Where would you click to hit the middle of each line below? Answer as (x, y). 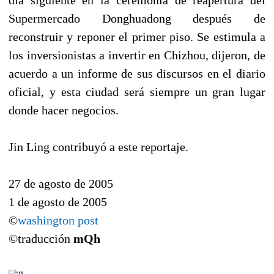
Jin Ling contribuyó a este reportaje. (98, 146)
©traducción (41, 238)
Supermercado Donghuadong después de (137, 18)
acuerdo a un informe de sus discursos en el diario (137, 73)
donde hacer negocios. (64, 110)
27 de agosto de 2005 (61, 183)
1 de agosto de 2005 (58, 202)
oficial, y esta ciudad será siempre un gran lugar (137, 91)
